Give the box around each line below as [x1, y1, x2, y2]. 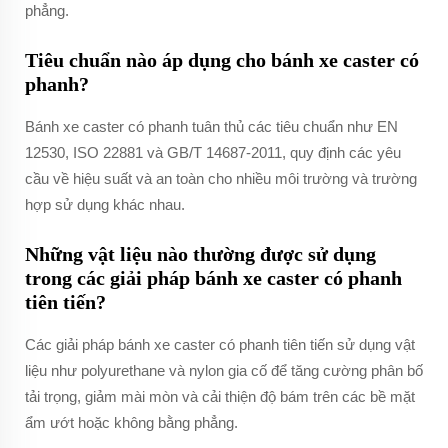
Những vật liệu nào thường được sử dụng [25, 243, 376, 265]
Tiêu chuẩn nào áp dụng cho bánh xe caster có [25, 49, 419, 71]
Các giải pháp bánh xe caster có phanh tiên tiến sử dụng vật [25, 336, 415, 353]
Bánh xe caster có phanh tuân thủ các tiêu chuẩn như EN [25, 118, 398, 135]
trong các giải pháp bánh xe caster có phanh [25, 267, 402, 289]
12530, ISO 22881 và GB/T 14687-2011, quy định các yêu [25, 144, 401, 161]
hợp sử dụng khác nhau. [25, 196, 185, 213]
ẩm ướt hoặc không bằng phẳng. [25, 414, 238, 431]
